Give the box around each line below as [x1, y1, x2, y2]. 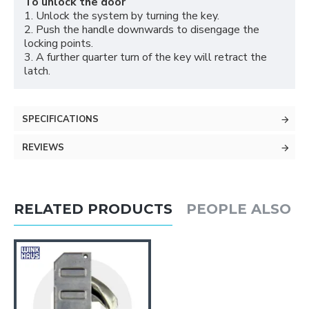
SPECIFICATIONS [22, 113, 99, 126]
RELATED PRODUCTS [14, 201, 172, 217]
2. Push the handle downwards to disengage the [24, 22, 259, 38]
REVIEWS [22, 141, 64, 154]
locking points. [24, 36, 93, 52]
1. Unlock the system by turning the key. [24, 8, 219, 24]
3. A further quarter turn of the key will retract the [24, 50, 267, 66]
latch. [24, 63, 50, 79]
